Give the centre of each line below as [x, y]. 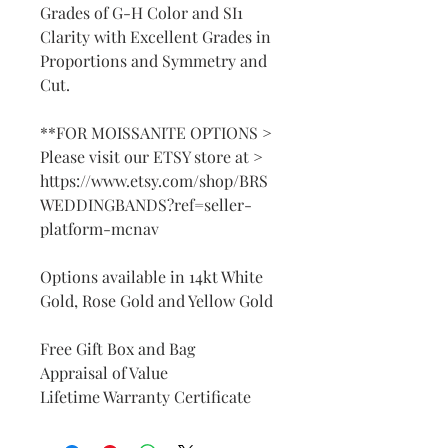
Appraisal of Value [104, 372]
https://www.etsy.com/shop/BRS [154, 180]
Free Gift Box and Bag [117, 348]
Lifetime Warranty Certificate [145, 396]
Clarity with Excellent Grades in [155, 36]
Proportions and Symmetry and [153, 60]
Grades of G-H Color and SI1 [141, 12]
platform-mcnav [99, 228]
